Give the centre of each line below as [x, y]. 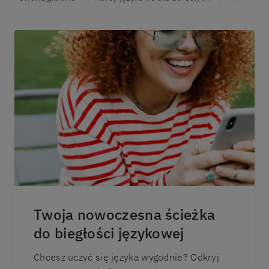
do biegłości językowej [109, 233]
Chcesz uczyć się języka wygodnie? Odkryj [126, 257]
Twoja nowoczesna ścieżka [125, 214]
